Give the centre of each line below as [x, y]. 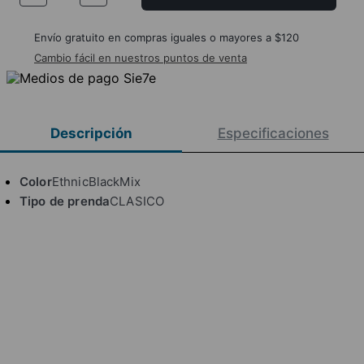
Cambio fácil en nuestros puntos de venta [141, 57]
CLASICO [137, 201]
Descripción [91, 134]
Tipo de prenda [65, 201]
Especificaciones [273, 134]
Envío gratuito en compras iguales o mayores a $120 [167, 37]
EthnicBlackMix [96, 181]
